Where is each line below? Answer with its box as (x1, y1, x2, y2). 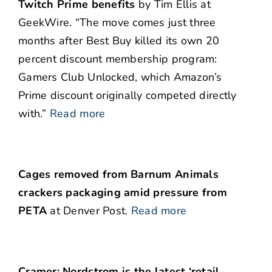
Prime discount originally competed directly (18, 88, 237, 103)
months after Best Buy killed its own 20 (18, 33, 220, 49)
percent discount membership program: (18, 52, 217, 67)
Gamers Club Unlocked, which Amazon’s (18, 70, 222, 85)
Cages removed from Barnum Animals (18, 167, 219, 182)
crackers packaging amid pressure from (18, 185, 227, 200)
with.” (18, 106, 47, 121)
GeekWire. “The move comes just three (18, 15, 216, 30)
